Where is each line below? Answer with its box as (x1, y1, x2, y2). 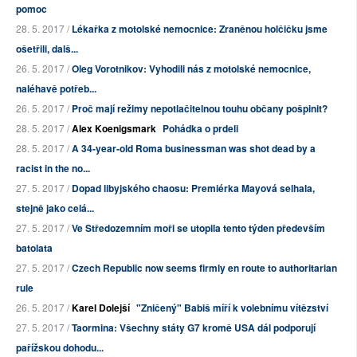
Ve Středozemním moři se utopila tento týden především (72, 221, 325, 236)
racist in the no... (16, 161, 90, 176)
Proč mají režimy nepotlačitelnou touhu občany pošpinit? (72, 101, 328, 116)
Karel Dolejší (72, 300, 130, 316)
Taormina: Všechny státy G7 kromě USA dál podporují (72, 320, 316, 335)
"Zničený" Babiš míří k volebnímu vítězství (136, 300, 328, 316)
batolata (16, 241, 53, 256)
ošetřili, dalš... (16, 41, 78, 57)
